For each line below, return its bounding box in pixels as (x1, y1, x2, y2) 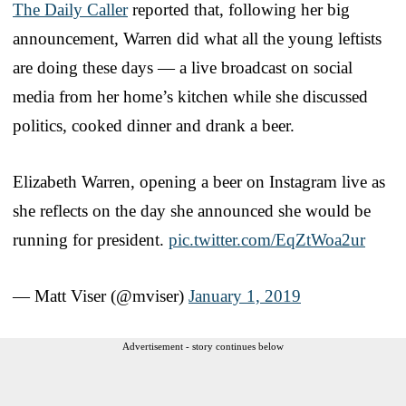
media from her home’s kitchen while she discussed (13, 86, 368, 106)
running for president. (13, 229, 169, 249)
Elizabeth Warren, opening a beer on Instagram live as (13, 171, 385, 191)
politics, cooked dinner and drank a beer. (13, 115, 295, 135)
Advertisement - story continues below (122, 340, 284, 352)
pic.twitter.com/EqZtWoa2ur (169, 229, 365, 249)
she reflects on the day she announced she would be (13, 200, 371, 220)
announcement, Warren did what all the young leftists (13, 28, 382, 48)
